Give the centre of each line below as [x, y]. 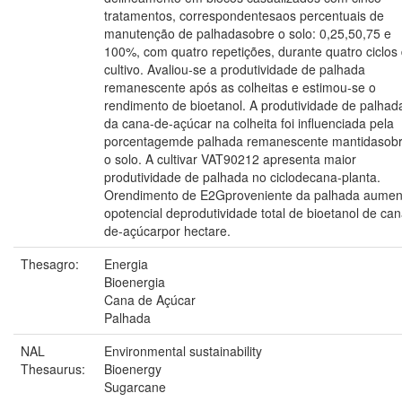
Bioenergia [135, 281]
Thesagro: [52, 263]
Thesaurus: [55, 368]
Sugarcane [135, 386]
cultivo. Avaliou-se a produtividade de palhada [235, 69]
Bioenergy [133, 368]
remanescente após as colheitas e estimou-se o [240, 87]
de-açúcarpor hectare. [167, 230]
